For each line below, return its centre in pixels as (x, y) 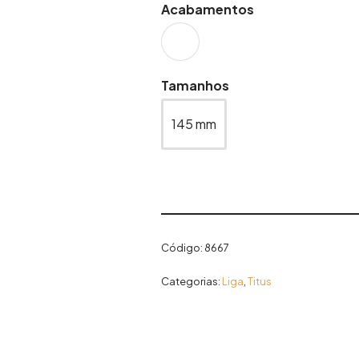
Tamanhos (196, 85)
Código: (183, 248)
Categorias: (192, 281)
